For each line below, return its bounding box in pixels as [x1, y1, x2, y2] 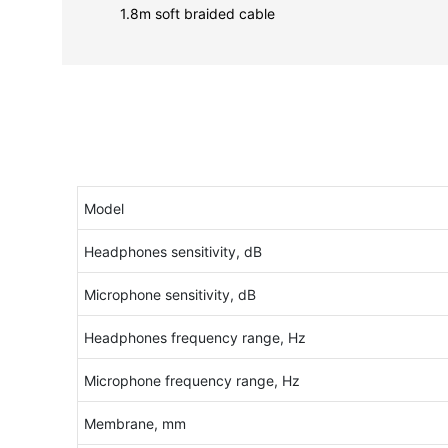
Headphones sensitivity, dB [83, 243, 262, 261]
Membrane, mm [83, 415, 186, 433]
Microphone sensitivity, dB [83, 286, 256, 304]
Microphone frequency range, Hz [83, 372, 300, 390]
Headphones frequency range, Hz [83, 329, 306, 347]
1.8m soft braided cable [120, 4, 276, 22]
